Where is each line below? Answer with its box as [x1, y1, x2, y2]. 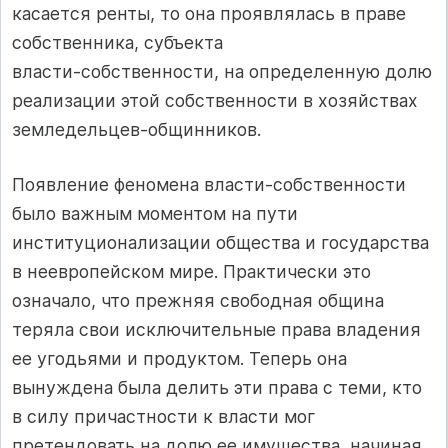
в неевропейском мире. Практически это [12, 261, 371, 283]
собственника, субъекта [12, 32, 223, 54]
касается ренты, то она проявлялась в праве [12, 3, 406, 25]
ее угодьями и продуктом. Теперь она [12, 348, 347, 370]
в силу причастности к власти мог [12, 406, 315, 428]
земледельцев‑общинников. [12, 119, 261, 141]
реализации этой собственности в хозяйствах [12, 90, 418, 112]
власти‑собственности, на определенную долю [12, 61, 432, 83]
